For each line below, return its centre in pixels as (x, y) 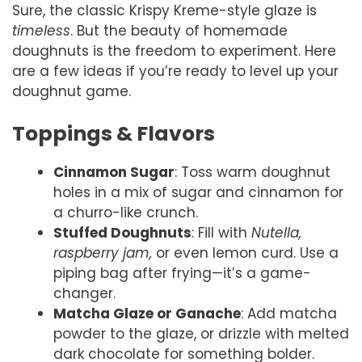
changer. (84, 294)
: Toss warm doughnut (253, 173)
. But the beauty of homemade (179, 30)
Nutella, (276, 233)
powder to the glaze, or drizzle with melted (201, 334)
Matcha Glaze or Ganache (147, 314)
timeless (41, 30)
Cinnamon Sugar (114, 173)
